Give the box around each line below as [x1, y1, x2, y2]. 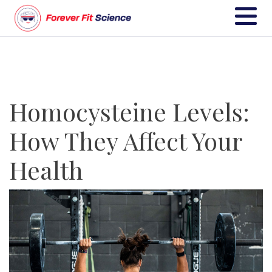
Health [9, 154, 83, 186]
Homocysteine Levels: [9, 95, 250, 127]
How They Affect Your [9, 124, 242, 157]
